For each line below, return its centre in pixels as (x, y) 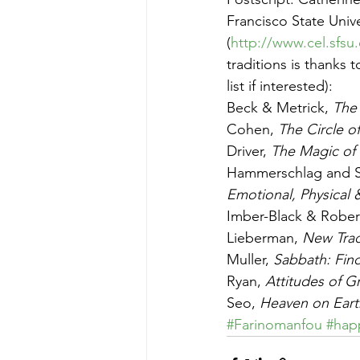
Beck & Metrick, (280, 108)
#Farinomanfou (274, 325)
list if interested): (280, 86)
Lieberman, (264, 238)
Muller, (250, 260)
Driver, (249, 151)
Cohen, (252, 129)
